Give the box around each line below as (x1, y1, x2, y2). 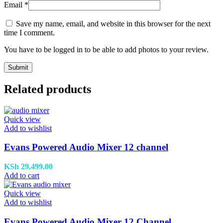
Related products (4, 82, 91, 96)
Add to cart (4, 171, 39, 180)
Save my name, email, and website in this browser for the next (16, 19, 211, 28)
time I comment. (4, 28, 55, 37)
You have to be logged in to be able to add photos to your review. (4, 45, 209, 54)
